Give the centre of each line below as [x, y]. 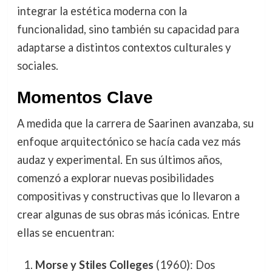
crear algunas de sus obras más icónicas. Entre [128, 214]
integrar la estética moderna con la [102, 11]
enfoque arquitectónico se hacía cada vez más [128, 141]
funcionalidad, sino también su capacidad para [128, 29]
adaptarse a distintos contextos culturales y [124, 47]
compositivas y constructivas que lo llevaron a [128, 196]
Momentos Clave [85, 97]
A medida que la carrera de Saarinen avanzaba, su [135, 123]
